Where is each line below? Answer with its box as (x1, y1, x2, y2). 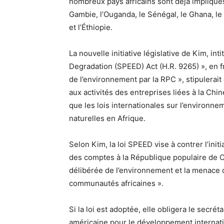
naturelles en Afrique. (69, 113, 145, 123)
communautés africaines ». (69, 178, 163, 188)
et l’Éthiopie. (69, 22, 112, 32)
